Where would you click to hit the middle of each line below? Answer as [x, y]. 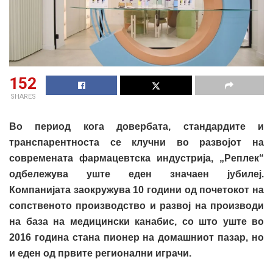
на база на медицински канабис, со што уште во [136, 222]
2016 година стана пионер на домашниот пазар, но [136, 238]
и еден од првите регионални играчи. [100, 253]
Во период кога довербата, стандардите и [136, 127]
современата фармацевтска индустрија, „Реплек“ [136, 158]
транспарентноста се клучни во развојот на [136, 143]
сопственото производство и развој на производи [136, 206]
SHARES [23, 97]
